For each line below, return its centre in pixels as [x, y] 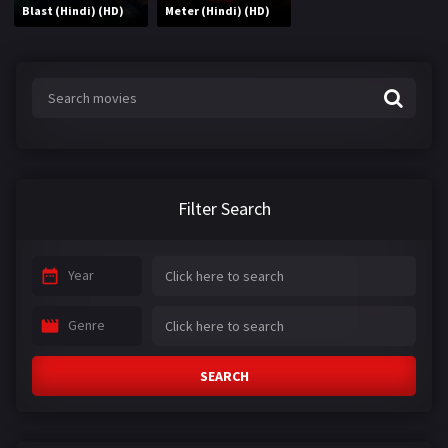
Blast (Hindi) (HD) [73, 10]
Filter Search [224, 209]
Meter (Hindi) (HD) [218, 10]
